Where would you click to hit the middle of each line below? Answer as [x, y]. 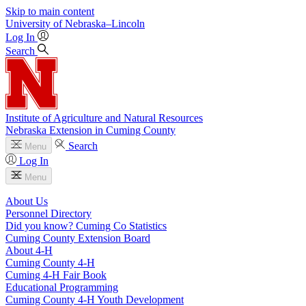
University [28, 24]
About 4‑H [29, 250]
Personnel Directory [48, 213]
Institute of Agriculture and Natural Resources [104, 118]
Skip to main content [50, 11]
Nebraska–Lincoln [105, 24]
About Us [27, 201]
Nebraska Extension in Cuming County [91, 130]
